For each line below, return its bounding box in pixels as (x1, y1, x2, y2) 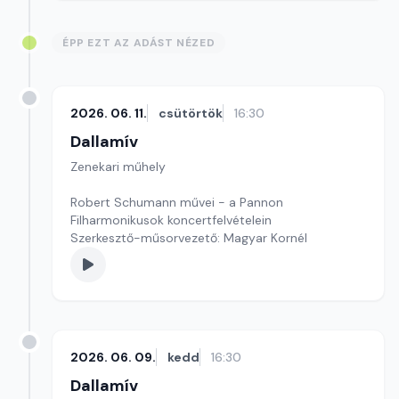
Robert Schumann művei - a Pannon (70, 194, 283, 210)
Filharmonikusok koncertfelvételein (70, 212, 272, 228)
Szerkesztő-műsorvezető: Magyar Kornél (70, 230, 307, 246)
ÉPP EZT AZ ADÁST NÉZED (62, 36, 216, 50)
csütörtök (159, 105, 223, 121)
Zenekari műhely (70, 159, 166, 175)
